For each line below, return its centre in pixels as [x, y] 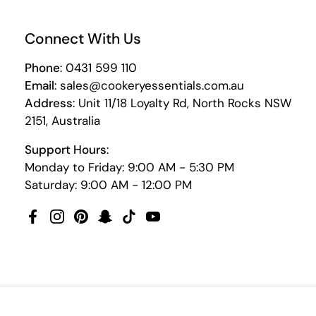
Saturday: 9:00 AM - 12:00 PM [108, 184]
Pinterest [107, 225]
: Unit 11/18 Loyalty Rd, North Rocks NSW [182, 103]
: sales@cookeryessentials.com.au [149, 85]
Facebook [60, 225]
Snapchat [132, 225]
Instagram [84, 225]
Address [48, 103]
